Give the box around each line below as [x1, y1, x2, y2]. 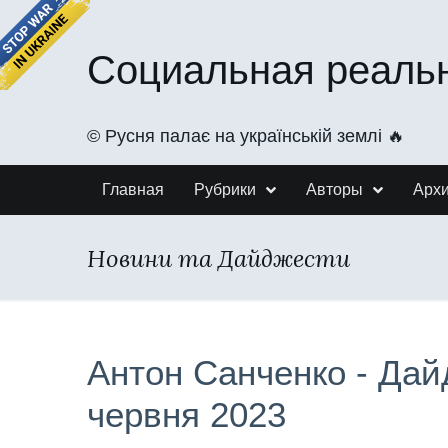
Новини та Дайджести [87, 241, 350, 274]
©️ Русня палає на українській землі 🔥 [87, 126, 405, 146]
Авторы [306, 181, 363, 198]
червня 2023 [87, 395, 286, 434]
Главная [102, 181, 164, 198]
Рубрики [194, 181, 256, 198]
